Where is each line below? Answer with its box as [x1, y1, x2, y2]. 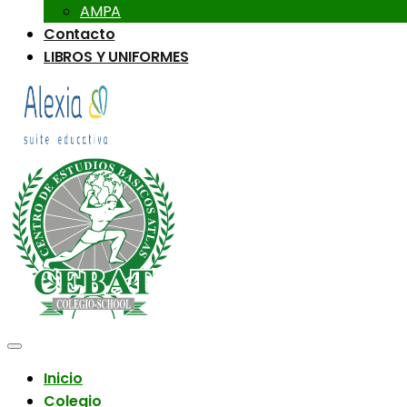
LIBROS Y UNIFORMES [44, 45, 189, 67]
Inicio [44, 367, 83, 389]
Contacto [44, 23, 115, 45]
